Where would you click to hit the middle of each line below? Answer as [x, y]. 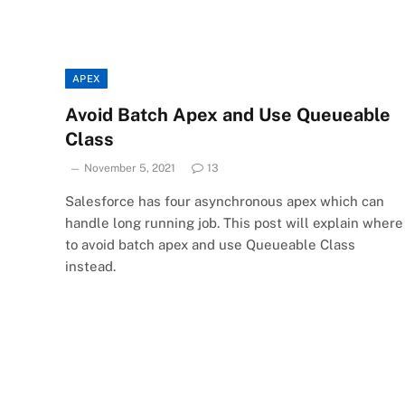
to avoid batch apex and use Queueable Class [210, 244]
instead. [90, 266]
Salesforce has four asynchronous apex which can [225, 201]
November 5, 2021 [130, 168]
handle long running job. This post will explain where [234, 222]
